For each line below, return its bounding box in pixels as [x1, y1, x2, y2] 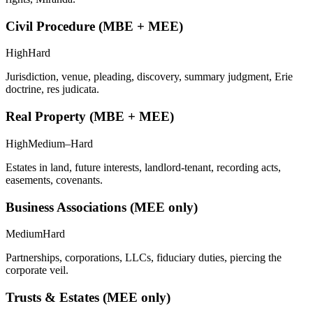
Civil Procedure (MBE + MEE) [6, 18, 183, 34]
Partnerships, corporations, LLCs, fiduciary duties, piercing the [6, 252, 282, 264]
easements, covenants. [6, 173, 103, 186]
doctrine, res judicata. [6, 83, 99, 96]
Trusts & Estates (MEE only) [6, 289, 170, 305]
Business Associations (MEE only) [6, 199, 198, 214]
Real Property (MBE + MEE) [6, 109, 174, 124]
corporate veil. [6, 264, 68, 277]
